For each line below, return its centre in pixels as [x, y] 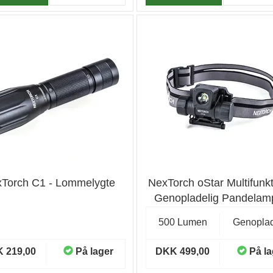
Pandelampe [222, 213]
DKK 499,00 [183, 251]
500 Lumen [183, 222]
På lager [94, 251]
